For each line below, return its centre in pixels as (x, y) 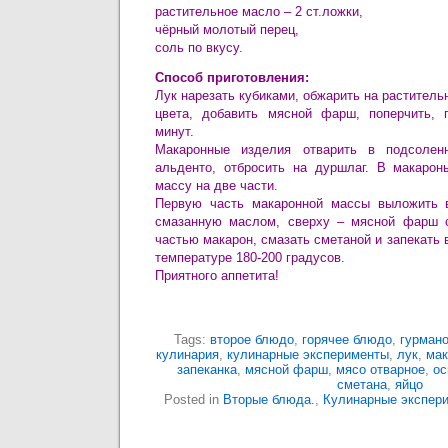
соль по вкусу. (199, 47)
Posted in (193, 399)
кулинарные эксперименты (307, 354)
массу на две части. (216, 185)
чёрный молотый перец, (227, 29)
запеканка (206, 369)
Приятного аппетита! (217, 275)
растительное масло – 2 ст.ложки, (259, 11)
